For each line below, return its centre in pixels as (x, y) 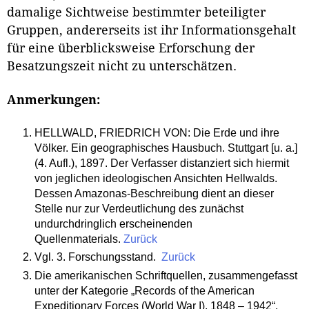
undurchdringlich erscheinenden (113, 223)
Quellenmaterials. (79, 239)
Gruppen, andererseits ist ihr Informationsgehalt (151, 30)
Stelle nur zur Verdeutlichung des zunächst (139, 208)
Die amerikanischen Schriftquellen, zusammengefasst (166, 276)
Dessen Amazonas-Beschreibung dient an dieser (154, 193)
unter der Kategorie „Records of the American (144, 291)
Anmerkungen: (53, 100)
